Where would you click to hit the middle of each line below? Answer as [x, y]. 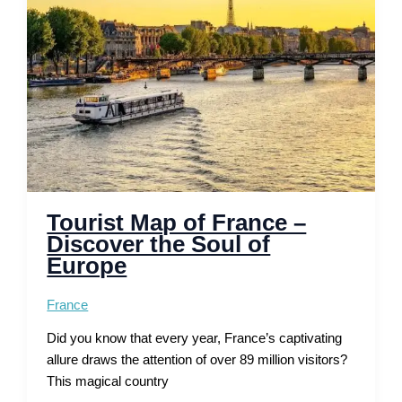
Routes [67, 59]
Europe [87, 265]
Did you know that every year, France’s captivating [195, 339]
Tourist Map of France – [177, 222]
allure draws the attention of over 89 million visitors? [197, 360]
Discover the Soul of [159, 244]
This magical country [108, 382]
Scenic [66, 37]
